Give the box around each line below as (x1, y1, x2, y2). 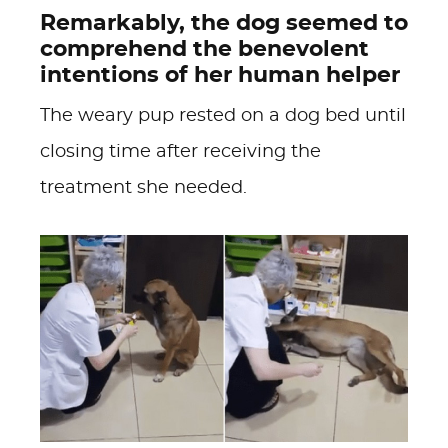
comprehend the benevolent (40, 38, 369, 60)
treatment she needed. (40, 179, 247, 197)
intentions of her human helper (40, 64, 400, 86)
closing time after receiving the (40, 143, 321, 161)
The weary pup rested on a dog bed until (40, 107, 406, 125)
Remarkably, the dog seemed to (40, 12, 408, 34)
